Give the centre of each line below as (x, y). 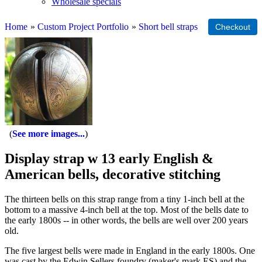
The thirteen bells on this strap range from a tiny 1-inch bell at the (125, 199)
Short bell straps (168, 27)
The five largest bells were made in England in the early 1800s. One (130, 250)
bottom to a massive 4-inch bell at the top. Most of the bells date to (127, 209)
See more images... (49, 134)
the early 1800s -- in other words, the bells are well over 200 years (126, 220)
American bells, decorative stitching (113, 174)
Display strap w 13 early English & (109, 158)
